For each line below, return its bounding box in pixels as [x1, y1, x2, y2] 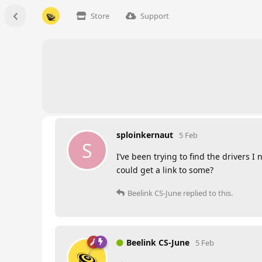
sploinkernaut [116, 129, 173, 140]
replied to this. [181, 188, 233, 198]
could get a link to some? [116, 164, 213, 175]
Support [140, 11, 169, 21]
